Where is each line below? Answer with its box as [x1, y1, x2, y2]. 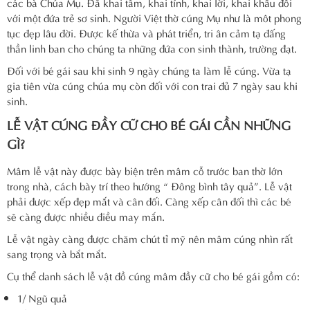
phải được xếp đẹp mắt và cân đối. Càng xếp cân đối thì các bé [7, 193, 291, 209]
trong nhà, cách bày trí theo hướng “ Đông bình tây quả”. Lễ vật [7, 178, 292, 194]
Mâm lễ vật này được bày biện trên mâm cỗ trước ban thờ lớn [7, 163, 282, 179]
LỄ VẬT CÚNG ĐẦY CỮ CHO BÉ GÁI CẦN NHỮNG [7, 115, 291, 134]
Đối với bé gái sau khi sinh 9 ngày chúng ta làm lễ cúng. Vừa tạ [7, 62, 291, 78]
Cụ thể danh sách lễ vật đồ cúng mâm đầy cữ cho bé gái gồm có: [7, 268, 300, 284]
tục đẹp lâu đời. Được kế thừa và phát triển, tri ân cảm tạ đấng [7, 25, 286, 41]
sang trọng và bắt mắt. [7, 246, 107, 262]
